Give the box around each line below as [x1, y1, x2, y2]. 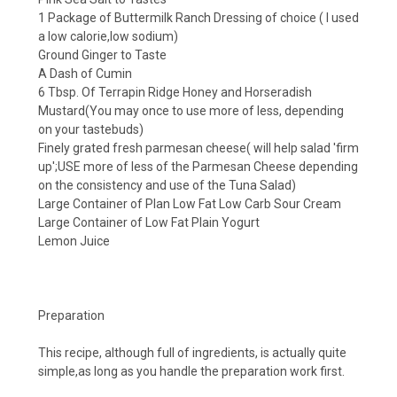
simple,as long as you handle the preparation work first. [38, 363, 345, 378]
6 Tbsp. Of [38, 84, 98, 99]
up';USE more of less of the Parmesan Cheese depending [38, 159, 358, 174]
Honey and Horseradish [180, 84, 312, 99]
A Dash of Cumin [38, 66, 132, 81]
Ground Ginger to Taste [38, 47, 167, 62]
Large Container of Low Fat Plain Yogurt [38, 214, 260, 230]
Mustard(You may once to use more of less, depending [38, 103, 344, 118]
